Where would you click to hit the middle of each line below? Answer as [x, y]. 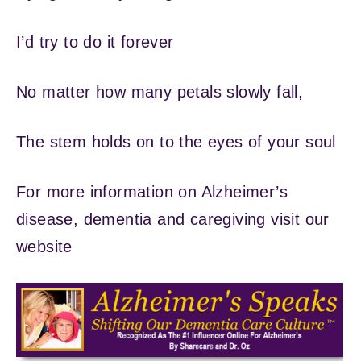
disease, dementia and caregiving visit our [173, 219]
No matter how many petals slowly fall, [160, 91]
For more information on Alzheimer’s [152, 191]
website [44, 246]
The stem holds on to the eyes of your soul [176, 141]
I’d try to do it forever [95, 41]
